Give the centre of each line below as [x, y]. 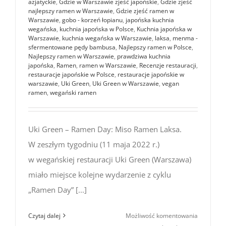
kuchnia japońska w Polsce [97, 29]
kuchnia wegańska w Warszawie [107, 38]
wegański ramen [73, 92]
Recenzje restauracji [168, 65]
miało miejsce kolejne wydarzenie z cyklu [100, 174]
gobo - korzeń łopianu [92, 20]
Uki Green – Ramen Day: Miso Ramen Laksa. [105, 129]
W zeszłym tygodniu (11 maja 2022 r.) [94, 144]
